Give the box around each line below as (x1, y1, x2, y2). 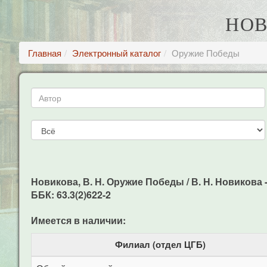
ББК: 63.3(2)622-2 (31, 188, 111, 201)
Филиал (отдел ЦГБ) (115, 238, 206, 251)
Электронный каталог (72, 46, 161, 59)
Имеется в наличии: (31, 213, 126, 227)
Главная (28, 46, 61, 59)
